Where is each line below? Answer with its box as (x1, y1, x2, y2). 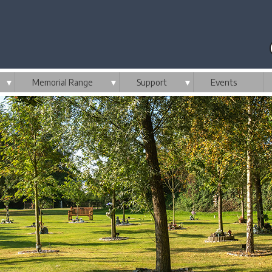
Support (137, 77, 167, 87)
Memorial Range (32, 77, 93, 87)
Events (211, 77, 237, 87)
